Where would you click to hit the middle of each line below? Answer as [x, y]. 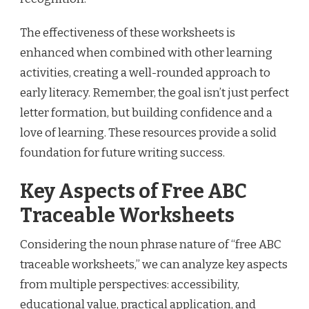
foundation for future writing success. [122, 153]
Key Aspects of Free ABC [133, 191]
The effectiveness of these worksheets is [128, 33]
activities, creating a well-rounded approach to [145, 73]
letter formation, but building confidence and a [146, 113]
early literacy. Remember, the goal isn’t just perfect [154, 93]
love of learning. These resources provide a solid [148, 133]
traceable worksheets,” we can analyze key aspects [154, 264]
